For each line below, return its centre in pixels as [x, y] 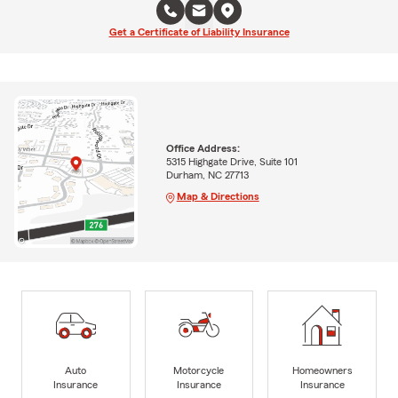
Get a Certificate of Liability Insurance [199, 32]
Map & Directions [218, 196]
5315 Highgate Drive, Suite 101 [231, 161]
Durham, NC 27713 [207, 175]
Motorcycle [199, 370]
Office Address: [203, 148]
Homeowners [322, 370]
